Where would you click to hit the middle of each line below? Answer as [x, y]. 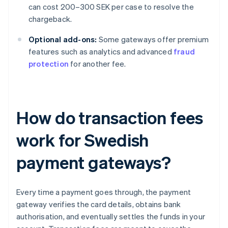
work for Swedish [83, 140]
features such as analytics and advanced [101, 52]
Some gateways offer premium [153, 39]
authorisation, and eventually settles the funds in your [111, 217]
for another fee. [97, 64]
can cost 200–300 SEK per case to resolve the [111, 7]
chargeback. [50, 19]
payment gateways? [94, 162]
